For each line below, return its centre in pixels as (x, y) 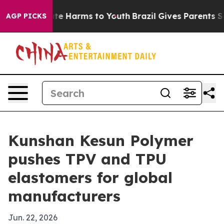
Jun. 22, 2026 (33, 217)
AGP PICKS (26, 16)
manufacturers (64, 196)
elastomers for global (90, 177)
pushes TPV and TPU (87, 159)
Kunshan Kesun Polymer (101, 140)
